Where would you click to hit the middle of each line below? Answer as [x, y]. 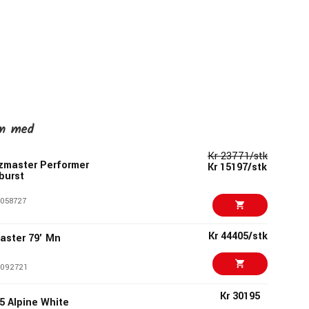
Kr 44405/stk [238, 236]
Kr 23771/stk [237, 156]
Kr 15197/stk [238, 167]
